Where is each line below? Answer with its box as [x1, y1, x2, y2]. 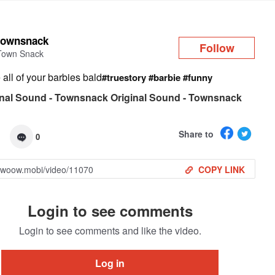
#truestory [102, 71, 147, 84]
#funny [183, 71, 213, 84]
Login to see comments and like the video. [18, 223, 201, 238]
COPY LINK [198, 163, 245, 176]
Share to [178, 127, 214, 140]
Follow [199, 39, 234, 56]
